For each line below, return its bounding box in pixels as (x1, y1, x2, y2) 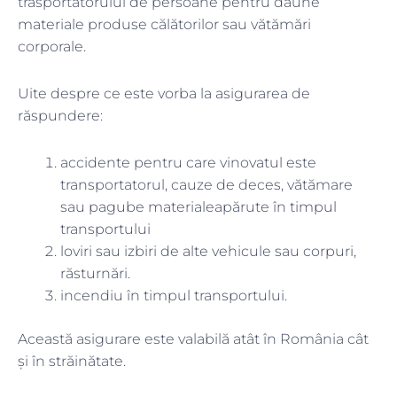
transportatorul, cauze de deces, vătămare (60, 176, 353, 194)
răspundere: (18, 107, 103, 125)
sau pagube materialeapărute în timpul (60, 198, 337, 216)
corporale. (18, 38, 86, 56)
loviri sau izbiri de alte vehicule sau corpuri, (60, 243, 356, 261)
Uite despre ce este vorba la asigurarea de (18, 85, 310, 103)
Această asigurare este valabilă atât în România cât (18, 331, 369, 348)
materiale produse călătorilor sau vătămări (18, 16, 311, 34)
